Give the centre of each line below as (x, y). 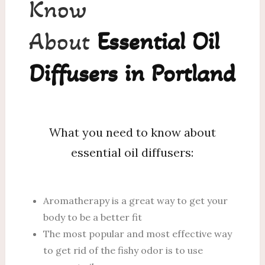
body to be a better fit (92, 217)
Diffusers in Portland (132, 73)
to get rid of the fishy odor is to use (123, 250)
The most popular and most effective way (137, 233)
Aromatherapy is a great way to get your (135, 200)
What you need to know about (132, 132)
